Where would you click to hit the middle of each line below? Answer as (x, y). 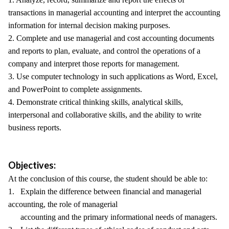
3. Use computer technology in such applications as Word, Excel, (113, 76)
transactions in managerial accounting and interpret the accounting (114, 13)
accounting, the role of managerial (63, 204)
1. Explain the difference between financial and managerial (105, 191)
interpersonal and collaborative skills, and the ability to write (105, 115)
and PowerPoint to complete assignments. (75, 89)
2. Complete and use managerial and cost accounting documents (111, 38)
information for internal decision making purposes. (89, 25)
